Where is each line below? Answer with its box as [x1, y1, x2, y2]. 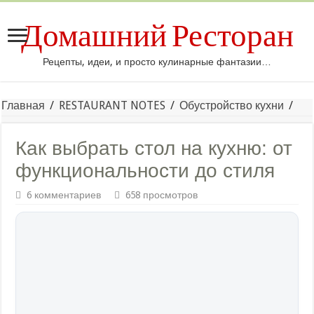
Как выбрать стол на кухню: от [15, 137, 293, 159]
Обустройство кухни [179, 99, 285, 112]
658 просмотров [125, 189, 198, 200]
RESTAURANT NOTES [59, 99, 166, 112]
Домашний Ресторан [20, 16, 294, 56]
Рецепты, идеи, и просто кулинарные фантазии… [43, 56, 271, 67]
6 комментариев [27, 189, 102, 200]
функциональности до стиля [15, 160, 275, 182]
